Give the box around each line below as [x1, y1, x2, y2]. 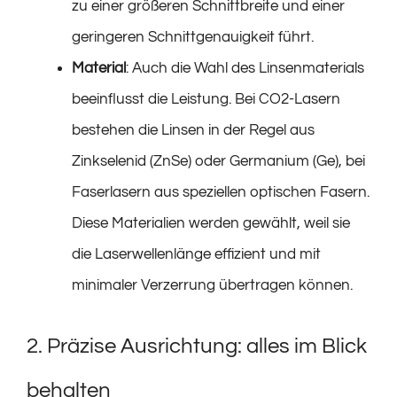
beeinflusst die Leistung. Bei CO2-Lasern [72, 91, 340, 107]
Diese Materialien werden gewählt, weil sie [72, 215, 350, 231]
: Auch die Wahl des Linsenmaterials [126, 60, 364, 76]
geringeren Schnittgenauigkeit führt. [72, 29, 314, 45]
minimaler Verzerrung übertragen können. [72, 277, 353, 293]
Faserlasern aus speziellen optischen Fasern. [72, 184, 370, 200]
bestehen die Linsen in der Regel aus [72, 122, 315, 138]
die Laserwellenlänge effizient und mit [72, 246, 321, 262]
